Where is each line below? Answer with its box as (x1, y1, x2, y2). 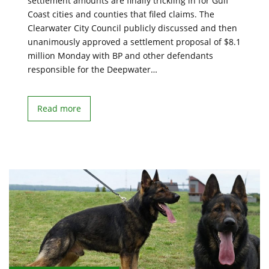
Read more (37, 103, 81, 114)
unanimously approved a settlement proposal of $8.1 (28, 36, 241, 47)
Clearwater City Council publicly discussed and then (28, 22, 237, 34)
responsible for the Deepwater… (28, 64, 157, 75)
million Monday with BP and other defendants (28, 50, 213, 61)
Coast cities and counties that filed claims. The (28, 8, 214, 20)
